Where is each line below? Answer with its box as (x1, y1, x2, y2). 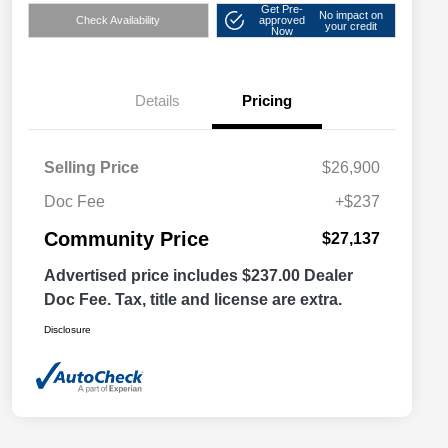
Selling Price (44, 159, 139, 177)
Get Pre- (260, 3, 303, 16)
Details (134, 92, 180, 110)
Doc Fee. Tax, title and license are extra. (44, 291, 342, 309)
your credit (325, 19, 378, 32)
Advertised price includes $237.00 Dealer (44, 267, 353, 285)
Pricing (242, 92, 292, 110)
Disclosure (44, 324, 91, 336)
